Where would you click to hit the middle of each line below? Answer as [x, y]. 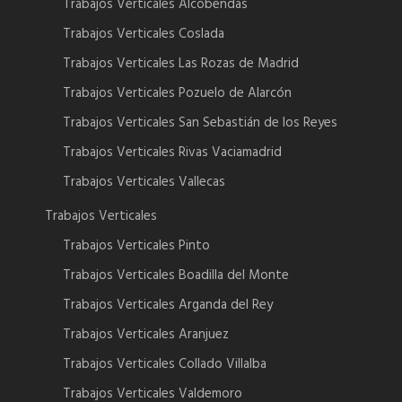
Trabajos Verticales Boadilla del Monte [176, 276]
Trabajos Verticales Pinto [136, 246]
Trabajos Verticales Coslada [144, 35]
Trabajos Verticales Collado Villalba [165, 365]
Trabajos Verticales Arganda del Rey [168, 306]
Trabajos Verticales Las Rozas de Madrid [181, 64]
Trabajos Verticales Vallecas [144, 183]
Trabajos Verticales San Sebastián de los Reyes [200, 123]
